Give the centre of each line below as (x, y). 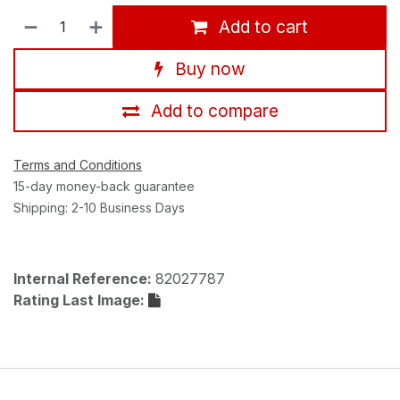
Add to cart (262, 27)
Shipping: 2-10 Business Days (99, 207)
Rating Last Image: (81, 300)
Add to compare (214, 111)
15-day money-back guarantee (104, 186)
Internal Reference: (84, 278)
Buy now (208, 69)
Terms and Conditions (78, 164)
